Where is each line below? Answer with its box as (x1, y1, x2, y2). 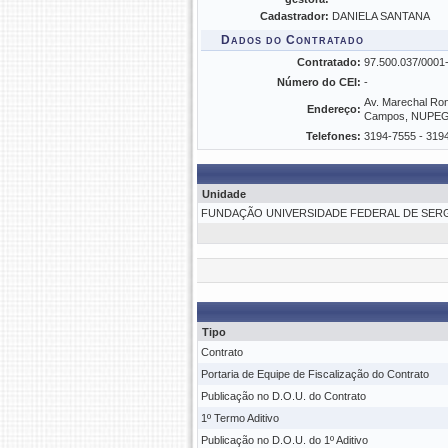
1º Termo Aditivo (201, 412, 279, 424)
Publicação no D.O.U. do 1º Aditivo (201, 434, 368, 446)
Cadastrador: (260, 10, 329, 22)
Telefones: (306, 130, 361, 142)
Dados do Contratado (221, 33, 364, 47)
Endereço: (307, 103, 361, 115)
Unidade (202, 188, 246, 200)
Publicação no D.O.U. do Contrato (201, 390, 366, 402)
